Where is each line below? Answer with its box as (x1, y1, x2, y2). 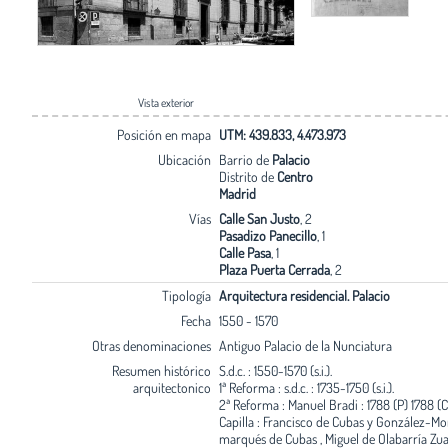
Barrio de (218, 150, 272, 168)
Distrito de (218, 167, 277, 185)
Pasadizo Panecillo (218, 226, 317, 244)
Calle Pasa (218, 243, 271, 261)
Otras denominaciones (91, 336, 211, 354)
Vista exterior (138, 94, 194, 110)
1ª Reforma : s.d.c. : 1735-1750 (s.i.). (218, 378, 394, 396)
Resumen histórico (111, 361, 211, 379)
